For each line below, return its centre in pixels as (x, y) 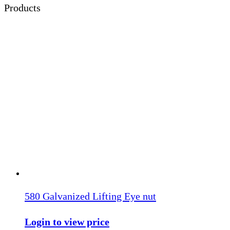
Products (22, 7)
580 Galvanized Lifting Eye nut (90, 196)
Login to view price (67, 222)
